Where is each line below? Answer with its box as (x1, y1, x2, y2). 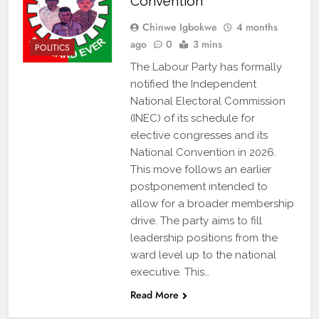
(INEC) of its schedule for (130, 112, 255, 125)
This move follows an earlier (130, 163, 271, 177)
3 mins (192, 37, 222, 52)
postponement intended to (130, 180, 268, 194)
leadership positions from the (130, 231, 278, 245)
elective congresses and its (130, 129, 268, 142)
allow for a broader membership (130, 197, 294, 211)
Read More (130, 288, 179, 303)
